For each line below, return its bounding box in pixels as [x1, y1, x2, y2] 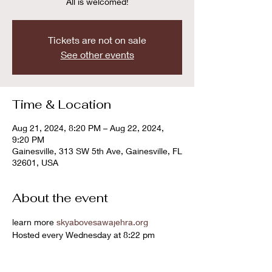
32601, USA [12, 157, 58, 168]
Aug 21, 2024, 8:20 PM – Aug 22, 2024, [12, 123, 164, 133]
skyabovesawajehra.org [56, 217, 148, 227]
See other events [60, 49, 134, 60]
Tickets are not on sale [48, 34, 146, 46]
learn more [12, 217, 56, 227]
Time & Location [12, 97, 111, 112]
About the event [12, 190, 108, 206]
